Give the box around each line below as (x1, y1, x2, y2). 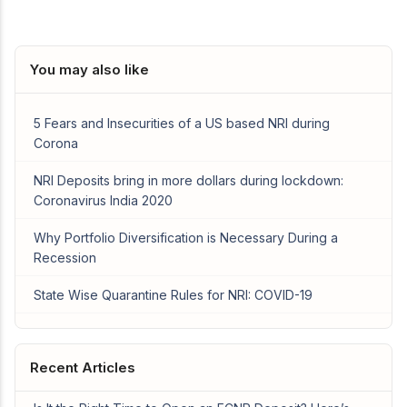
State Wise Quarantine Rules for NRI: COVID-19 (34, 287, 313, 303)
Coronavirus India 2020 (34, 193, 173, 209)
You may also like (30, 61, 149, 79)
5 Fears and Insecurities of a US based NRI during (34, 115, 330, 132)
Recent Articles (30, 359, 135, 377)
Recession (34, 250, 96, 266)
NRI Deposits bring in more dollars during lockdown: (34, 173, 343, 189)
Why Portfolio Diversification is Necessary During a (34, 230, 338, 246)
